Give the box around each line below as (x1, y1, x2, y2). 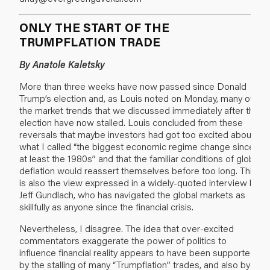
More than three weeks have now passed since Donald (19, 79, 246, 92)
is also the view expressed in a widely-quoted (19, 175, 209, 189)
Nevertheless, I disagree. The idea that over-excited (19, 221, 234, 234)
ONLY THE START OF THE (19, 19, 169, 35)
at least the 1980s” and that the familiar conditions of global (19, 151, 261, 165)
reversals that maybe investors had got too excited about (19, 127, 254, 140)
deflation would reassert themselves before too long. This (19, 163, 257, 177)
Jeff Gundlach (19, 187, 74, 201)
